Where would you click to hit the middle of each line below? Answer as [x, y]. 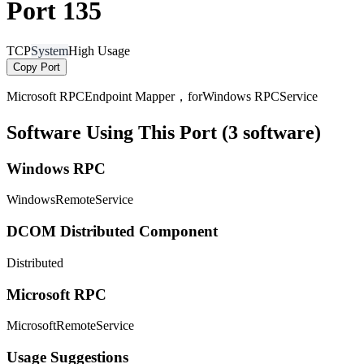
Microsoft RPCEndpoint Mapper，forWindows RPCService [162, 96]
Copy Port [37, 67]
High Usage [99, 50]
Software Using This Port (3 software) [164, 132]
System [50, 50]
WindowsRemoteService [70, 200]
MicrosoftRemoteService [70, 326]
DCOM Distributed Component [112, 232]
